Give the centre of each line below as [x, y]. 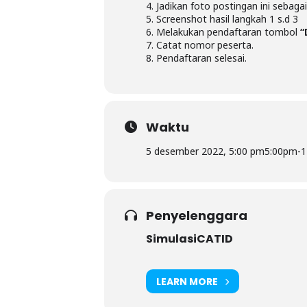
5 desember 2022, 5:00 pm [205, 151]
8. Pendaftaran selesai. [196, 58]
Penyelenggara [197, 216]
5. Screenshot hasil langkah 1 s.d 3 [222, 19]
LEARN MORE [187, 281]
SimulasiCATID [189, 239]
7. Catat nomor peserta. [200, 45]
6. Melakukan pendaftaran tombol [223, 32]
